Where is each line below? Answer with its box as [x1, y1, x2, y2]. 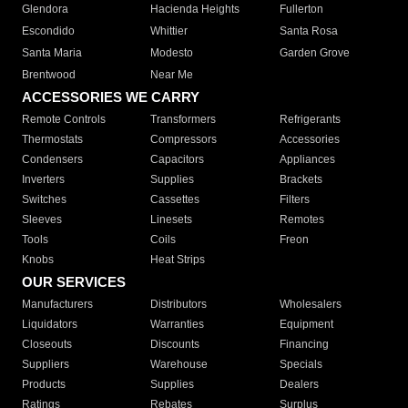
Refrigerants [279, 113, 341, 126]
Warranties [150, 318, 205, 331]
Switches [22, 193, 66, 206]
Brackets [279, 173, 322, 186]
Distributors [150, 298, 208, 311]
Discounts [150, 338, 200, 351]
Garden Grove [279, 46, 350, 59]
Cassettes [150, 193, 200, 206]
